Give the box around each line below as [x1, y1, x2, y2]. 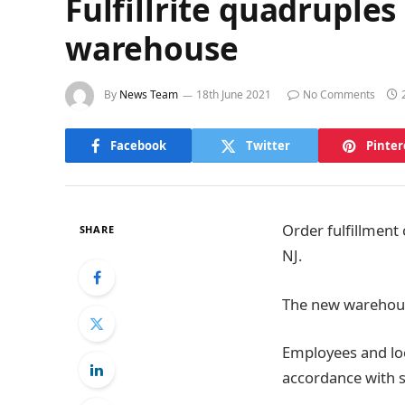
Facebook [109, 137, 166, 154]
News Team [119, 87, 178, 103]
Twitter [245, 137, 290, 154]
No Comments [303, 87, 375, 103]
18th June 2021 [196, 87, 271, 103]
